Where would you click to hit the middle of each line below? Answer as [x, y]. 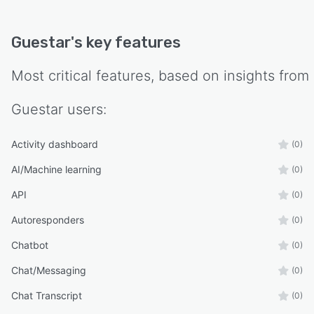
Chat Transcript [47, 295]
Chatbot [30, 245]
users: [85, 109]
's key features [126, 42]
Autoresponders [48, 219]
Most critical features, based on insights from [160, 75]
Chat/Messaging [49, 270]
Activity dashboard [55, 144]
